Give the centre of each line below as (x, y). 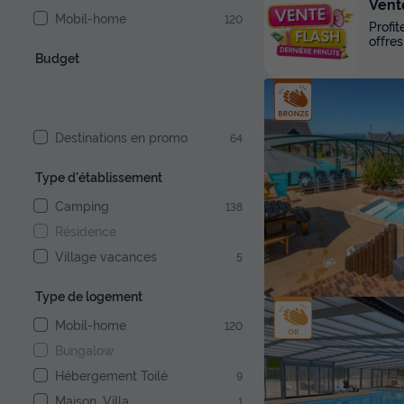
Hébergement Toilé (111, 375)
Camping (82, 206)
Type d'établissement (99, 177)
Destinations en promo (121, 137)
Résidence (86, 231)
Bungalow (84, 350)
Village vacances (106, 256)
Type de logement (89, 296)
